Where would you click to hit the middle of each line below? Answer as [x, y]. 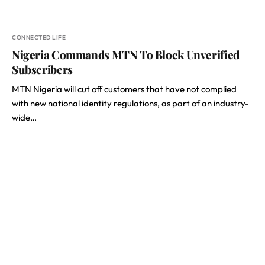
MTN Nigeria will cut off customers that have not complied [124, 89]
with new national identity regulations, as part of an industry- [130, 103]
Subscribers [42, 69]
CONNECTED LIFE [39, 38]
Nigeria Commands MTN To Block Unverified [126, 54]
